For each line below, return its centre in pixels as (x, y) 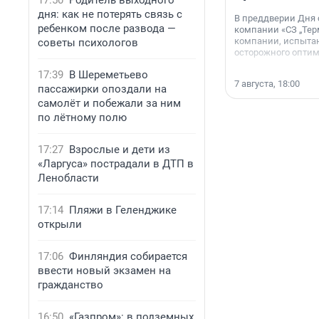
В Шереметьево (109, 75)
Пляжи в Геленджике (123, 210)
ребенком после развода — (107, 28)
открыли (60, 224)
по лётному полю (82, 117)
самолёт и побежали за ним (109, 103)
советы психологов (88, 43)
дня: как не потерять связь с (110, 14)
